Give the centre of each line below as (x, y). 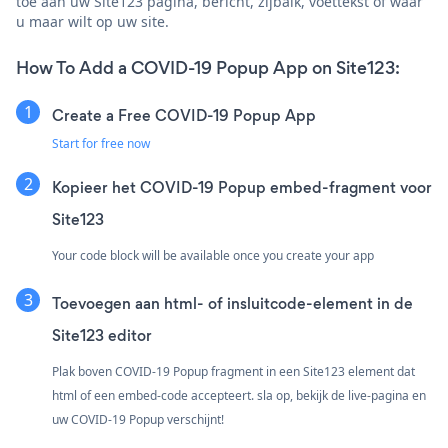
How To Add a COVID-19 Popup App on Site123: (208, 67)
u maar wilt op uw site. (92, 21)
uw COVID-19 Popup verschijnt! (138, 419)
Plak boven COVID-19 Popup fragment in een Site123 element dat (233, 371)
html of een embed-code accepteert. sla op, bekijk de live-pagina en (239, 395)
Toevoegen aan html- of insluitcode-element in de (232, 303)
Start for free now (101, 143)
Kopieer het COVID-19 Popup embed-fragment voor (242, 187)
